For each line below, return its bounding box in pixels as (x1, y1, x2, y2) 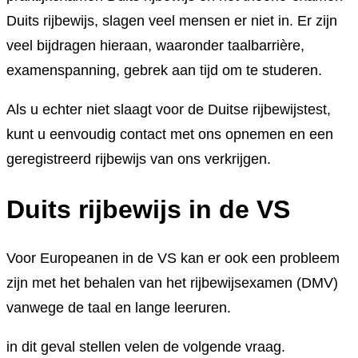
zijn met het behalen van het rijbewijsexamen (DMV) (6, 275, 338, 292)
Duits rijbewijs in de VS (6, 194, 290, 224)
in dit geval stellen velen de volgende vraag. (6, 339, 285, 356)
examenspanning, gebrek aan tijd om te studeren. (6, 62, 322, 79)
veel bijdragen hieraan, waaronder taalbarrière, (6, 38, 304, 54)
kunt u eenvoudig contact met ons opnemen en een (6, 126, 333, 143)
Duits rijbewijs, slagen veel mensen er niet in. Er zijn (6, 13, 337, 30)
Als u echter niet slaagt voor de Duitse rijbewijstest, (6, 101, 331, 118)
